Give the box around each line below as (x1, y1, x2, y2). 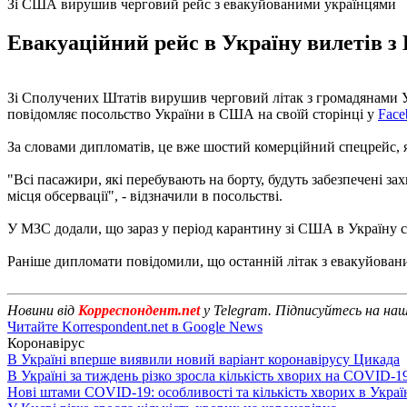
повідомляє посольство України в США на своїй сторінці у (7, 105, 378, 122)
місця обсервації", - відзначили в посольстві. (7, 187, 283, 203)
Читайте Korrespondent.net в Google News (7, 318, 263, 334)
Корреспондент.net (78, 302, 200, 318)
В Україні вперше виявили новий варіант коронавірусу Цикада (7, 351, 400, 367)
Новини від (7, 302, 78, 318)
